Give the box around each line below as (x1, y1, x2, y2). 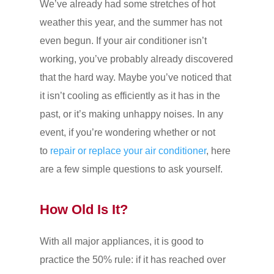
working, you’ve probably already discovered (39, 53, 233, 64)
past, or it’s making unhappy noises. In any (39, 108, 223, 119)
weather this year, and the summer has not (39, 17, 222, 28)
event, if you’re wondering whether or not (39, 127, 215, 138)
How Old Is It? (39, 201, 128, 217)
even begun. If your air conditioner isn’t (39, 35, 207, 46)
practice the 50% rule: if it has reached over (39, 254, 226, 265)
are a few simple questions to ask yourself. (39, 163, 223, 174)
